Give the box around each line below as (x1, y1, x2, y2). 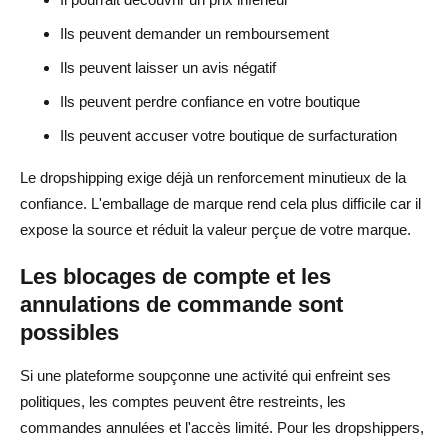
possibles (20, 319, 119, 345)
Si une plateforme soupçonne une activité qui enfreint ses (20, 366, 391, 384)
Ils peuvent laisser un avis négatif (60, 58, 276, 76)
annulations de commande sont (20, 291, 343, 317)
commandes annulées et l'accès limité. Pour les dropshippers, (20, 418, 424, 436)
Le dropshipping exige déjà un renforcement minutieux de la (20, 168, 406, 186)
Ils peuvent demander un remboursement (60, 24, 329, 42)
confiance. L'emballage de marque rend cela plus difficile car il (20, 194, 421, 212)
